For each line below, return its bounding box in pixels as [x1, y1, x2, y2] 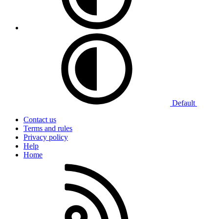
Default [170, 98, 197, 107]
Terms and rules [23, 124, 72, 132]
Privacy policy [23, 132, 68, 141]
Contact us [23, 115, 56, 124]
